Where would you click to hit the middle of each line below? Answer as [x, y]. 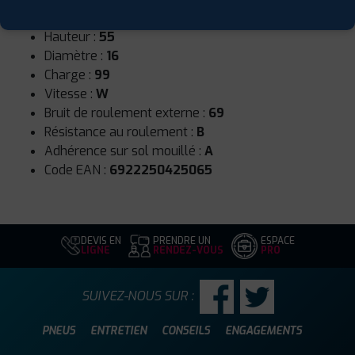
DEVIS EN [101, 241]
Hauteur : [72, 36]
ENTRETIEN [118, 330]
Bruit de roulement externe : [126, 113]
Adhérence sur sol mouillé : [124, 151]
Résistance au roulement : [120, 132]
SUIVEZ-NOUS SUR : [137, 296]
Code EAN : [77, 170]
